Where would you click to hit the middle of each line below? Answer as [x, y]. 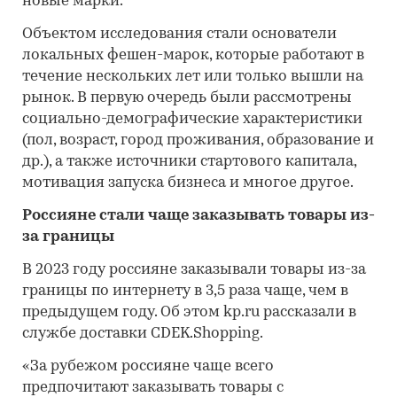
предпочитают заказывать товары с [153, 387]
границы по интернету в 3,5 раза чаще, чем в [185, 291]
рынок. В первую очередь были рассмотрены [187, 97]
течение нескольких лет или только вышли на [193, 76]
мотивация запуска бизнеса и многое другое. [188, 183]
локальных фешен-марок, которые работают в [193, 55]
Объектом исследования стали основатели [179, 34]
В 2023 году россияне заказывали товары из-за [194, 269]
